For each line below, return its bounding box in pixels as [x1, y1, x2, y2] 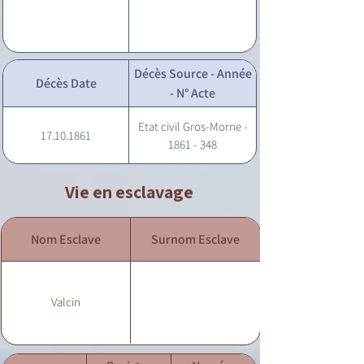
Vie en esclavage [65, 180, 193, 203]
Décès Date [35, 74, 97, 92]
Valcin [51, 294, 80, 310]
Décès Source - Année [133, 64, 252, 82]
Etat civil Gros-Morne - [137, 119, 248, 134]
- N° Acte [170, 84, 215, 102]
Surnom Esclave [151, 230, 240, 248]
